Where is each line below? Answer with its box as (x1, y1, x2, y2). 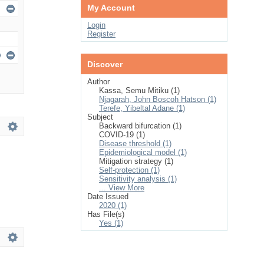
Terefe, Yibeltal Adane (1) (99, 104, 185, 113)
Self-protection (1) (99, 166, 160, 174)
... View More (99, 183, 144, 192)
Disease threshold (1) (99, 139, 171, 148)
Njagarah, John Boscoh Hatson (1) (99, 95, 216, 104)
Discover (87, 60, 123, 69)
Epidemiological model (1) (99, 148, 187, 157)
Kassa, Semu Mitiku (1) (99, 86, 180, 95)
